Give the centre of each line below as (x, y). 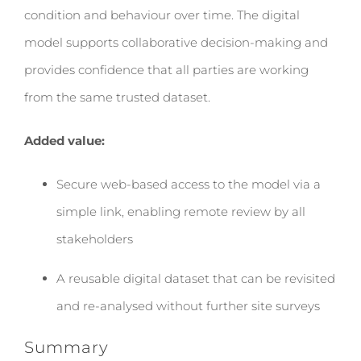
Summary (66, 347)
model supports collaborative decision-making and (176, 42)
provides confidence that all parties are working (166, 70)
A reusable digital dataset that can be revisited (196, 278)
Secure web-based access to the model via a (189, 184)
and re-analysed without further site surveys (188, 306)
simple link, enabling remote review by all (181, 212)
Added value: (64, 141)
